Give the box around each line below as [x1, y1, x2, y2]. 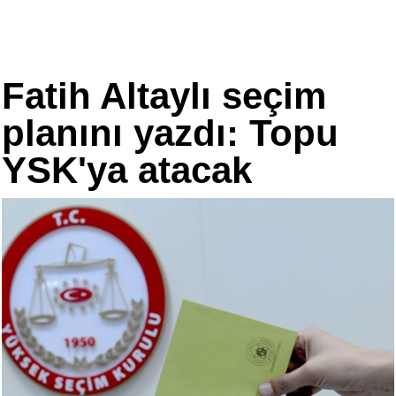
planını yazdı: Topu [2, 112, 339, 154]
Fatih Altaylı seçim [2, 75, 326, 117]
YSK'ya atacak [2, 149, 252, 191]
